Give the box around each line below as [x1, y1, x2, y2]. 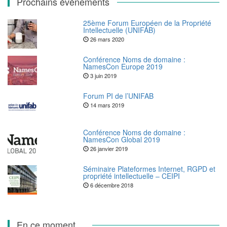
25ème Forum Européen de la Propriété [83, 18, 212, 28]
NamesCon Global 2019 [83, 134, 161, 145]
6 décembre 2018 [89, 181, 134, 190]
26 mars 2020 [89, 35, 125, 44]
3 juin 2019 [89, 71, 117, 80]
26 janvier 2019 [89, 144, 128, 153]
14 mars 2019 [89, 101, 125, 109]
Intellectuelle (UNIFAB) [83, 25, 156, 35]
